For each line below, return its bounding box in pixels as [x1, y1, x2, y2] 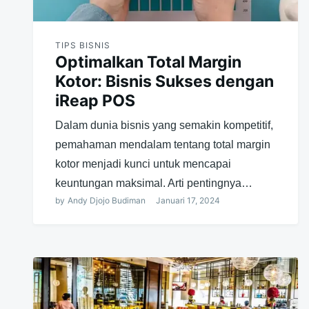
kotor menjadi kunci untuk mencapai [55, 157, 231, 170]
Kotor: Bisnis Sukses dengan [55, 71, 274, 91]
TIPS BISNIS [55, 39, 110, 50]
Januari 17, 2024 [156, 195, 220, 206]
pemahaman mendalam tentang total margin [55, 138, 270, 150]
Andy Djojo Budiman [68, 195, 146, 206]
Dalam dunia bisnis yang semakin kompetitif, [55, 119, 273, 131]
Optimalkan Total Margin [55, 52, 241, 72]
